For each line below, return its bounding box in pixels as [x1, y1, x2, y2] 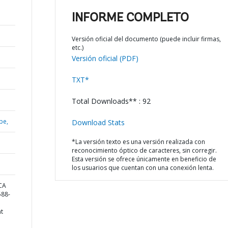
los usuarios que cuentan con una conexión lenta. [71, 163, 214, 172]
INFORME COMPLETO [71, 12, 189, 24]
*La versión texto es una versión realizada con [71, 137, 205, 146]
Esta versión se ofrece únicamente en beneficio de [71, 155, 216, 163]
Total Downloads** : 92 [71, 96, 151, 106]
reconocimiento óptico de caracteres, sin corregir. [71, 146, 217, 155]
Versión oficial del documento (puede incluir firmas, [71, 35, 221, 43]
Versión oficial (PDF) [71, 53, 138, 63]
